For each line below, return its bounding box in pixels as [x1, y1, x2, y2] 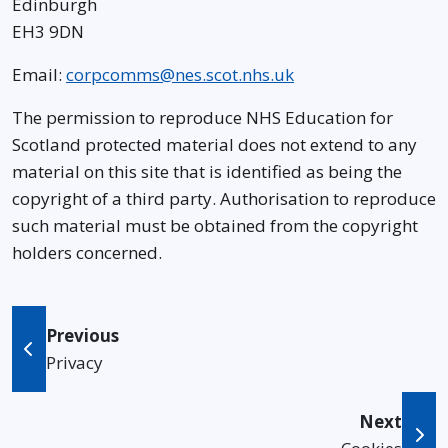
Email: [12, 63, 66, 86]
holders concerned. [12, 241, 162, 264]
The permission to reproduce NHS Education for [12, 106, 393, 129]
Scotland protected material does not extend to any [12, 133, 417, 156]
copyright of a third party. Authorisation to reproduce [12, 187, 436, 210]
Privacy [46, 351, 103, 374]
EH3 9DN [12, 20, 84, 43]
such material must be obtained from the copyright [12, 214, 418, 237]
